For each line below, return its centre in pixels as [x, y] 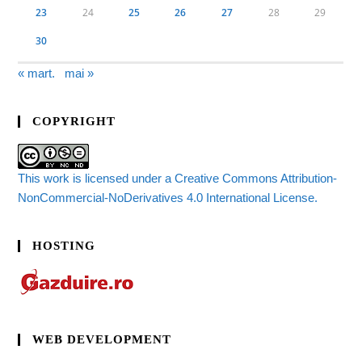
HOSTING [64, 245]
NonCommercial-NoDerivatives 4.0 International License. [168, 197]
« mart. [37, 73]
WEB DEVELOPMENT [102, 339]
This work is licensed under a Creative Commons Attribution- [178, 178]
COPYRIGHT [74, 121]
